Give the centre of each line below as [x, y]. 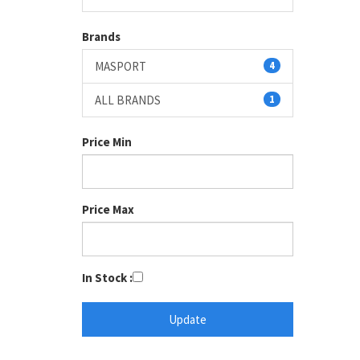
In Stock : [107, 278]
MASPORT [121, 66]
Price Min [107, 142]
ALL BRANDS [128, 100]
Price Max [108, 209]
